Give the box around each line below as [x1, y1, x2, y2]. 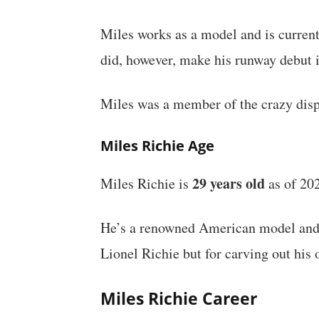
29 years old [192, 173, 265, 194]
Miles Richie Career [100, 287, 257, 310]
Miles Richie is [100, 174, 192, 194]
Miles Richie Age [100, 136, 214, 156]
